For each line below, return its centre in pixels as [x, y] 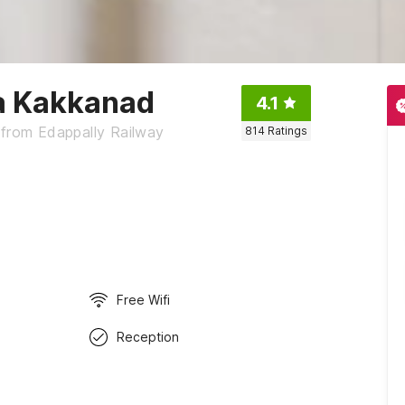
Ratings [287, 131]
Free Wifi [144, 300]
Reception [148, 337]
